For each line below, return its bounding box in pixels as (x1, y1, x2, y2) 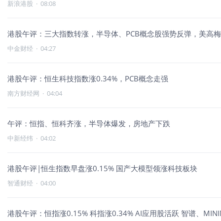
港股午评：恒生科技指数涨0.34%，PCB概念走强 (7, 74, 168, 83)
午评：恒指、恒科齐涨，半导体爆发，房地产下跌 (7, 118, 170, 128)
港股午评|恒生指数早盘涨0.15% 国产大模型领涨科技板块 (116, 163, 197, 173)
